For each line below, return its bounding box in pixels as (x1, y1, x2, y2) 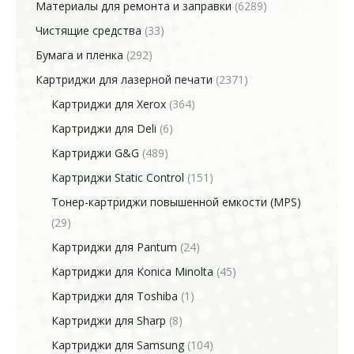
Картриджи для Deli (51, 121, 156, 136)
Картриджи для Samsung (51, 337, 184, 352)
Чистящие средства (36, 23, 141, 38)
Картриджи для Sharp (51, 313, 166, 328)
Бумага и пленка (36, 47, 123, 62)
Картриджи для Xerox (51, 96, 166, 111)
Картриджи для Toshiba (51, 288, 178, 303)
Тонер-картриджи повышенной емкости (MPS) (51, 194, 301, 209)
